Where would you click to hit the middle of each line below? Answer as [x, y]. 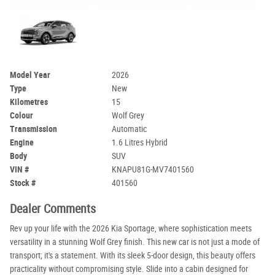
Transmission [33, 129]
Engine [22, 142]
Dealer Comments [53, 209]
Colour [21, 115]
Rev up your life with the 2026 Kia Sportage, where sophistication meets [131, 228]
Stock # [23, 183]
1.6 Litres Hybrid [140, 142]
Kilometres [29, 102]
